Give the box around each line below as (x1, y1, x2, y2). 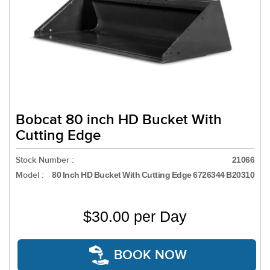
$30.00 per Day (83, 207, 187, 225)
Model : (16, 169, 43, 180)
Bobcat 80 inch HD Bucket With (16, 110, 222, 128)
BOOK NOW (114, 246, 187, 263)
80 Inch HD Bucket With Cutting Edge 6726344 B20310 (52, 169, 254, 180)
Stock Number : (16, 154, 74, 165)
